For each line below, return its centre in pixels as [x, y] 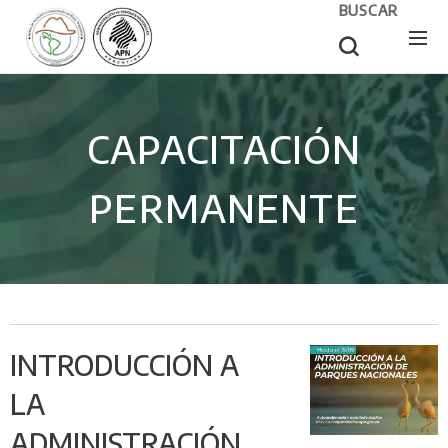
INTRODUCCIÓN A [124, 364]
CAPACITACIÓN [224, 148]
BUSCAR [368, 10]
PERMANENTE [224, 207]
